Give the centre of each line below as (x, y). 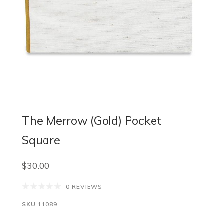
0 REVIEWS (84, 186)
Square (41, 140)
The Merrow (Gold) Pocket (92, 120)
